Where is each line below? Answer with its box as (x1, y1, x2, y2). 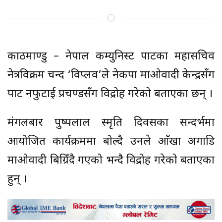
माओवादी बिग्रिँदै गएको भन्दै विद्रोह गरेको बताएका (7, 153, 215, 168)
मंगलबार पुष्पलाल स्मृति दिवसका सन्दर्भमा (7, 115, 215, 130)
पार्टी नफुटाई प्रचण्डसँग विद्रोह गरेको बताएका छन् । (7, 87, 213, 102)
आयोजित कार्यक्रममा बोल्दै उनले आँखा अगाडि (7, 134, 215, 149)
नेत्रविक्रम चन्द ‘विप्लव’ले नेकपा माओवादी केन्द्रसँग (7, 68, 215, 83)
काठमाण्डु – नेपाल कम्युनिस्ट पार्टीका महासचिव (7, 49, 215, 64)
